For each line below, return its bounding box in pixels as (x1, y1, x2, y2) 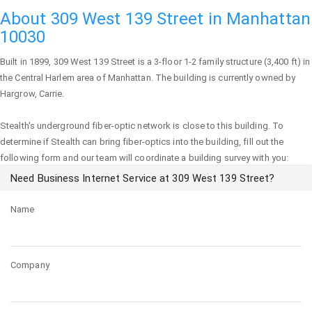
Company (10, 260, 49, 270)
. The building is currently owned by (150, 72, 296, 83)
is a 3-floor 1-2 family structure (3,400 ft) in (135, 56, 311, 67)
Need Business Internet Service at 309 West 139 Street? (10, 172, 275, 185)
